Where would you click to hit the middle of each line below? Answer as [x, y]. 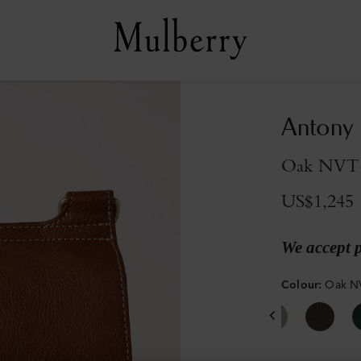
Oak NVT [320, 165]
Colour [300, 284]
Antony [317, 128]
